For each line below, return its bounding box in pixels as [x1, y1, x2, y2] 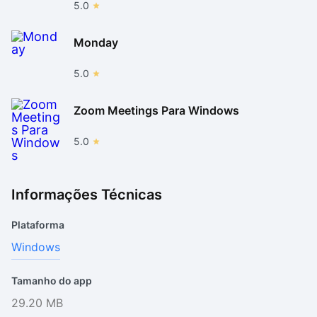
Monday [74, 35, 118, 50]
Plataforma [11, 219, 64, 231]
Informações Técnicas [11, 186, 162, 203]
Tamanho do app [11, 275, 92, 287]
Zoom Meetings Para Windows [74, 103, 239, 117]
